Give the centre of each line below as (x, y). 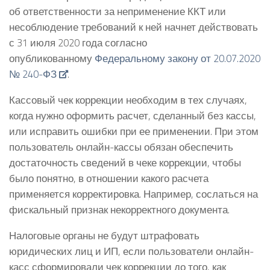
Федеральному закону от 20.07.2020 (177, 58)
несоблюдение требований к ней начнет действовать (133, 27)
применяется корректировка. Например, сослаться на (133, 193)
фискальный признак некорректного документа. (119, 209)
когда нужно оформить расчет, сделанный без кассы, (133, 115)
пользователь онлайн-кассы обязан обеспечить (121, 146)
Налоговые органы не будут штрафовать (104, 235)
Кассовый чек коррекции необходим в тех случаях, (128, 99)
